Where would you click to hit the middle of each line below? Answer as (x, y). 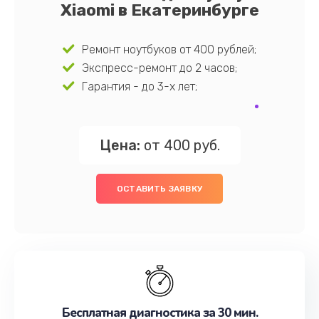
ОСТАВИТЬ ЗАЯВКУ (159, 189)
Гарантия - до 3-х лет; (140, 87)
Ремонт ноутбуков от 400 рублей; (169, 49)
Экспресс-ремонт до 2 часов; (160, 68)
